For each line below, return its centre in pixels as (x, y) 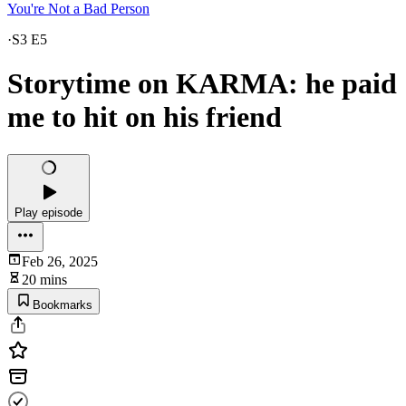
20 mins (44, 279)
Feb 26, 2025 (60, 261)
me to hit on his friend (145, 117)
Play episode (48, 212)
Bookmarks (63, 304)
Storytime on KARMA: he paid (202, 84)
